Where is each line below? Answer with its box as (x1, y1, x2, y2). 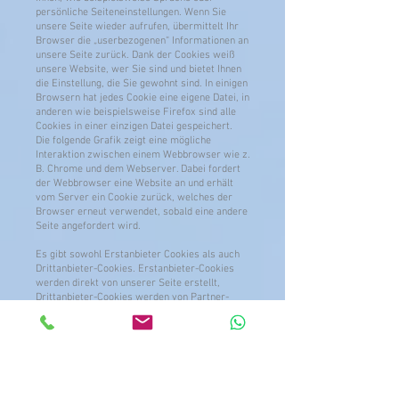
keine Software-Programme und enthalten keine (36, 377, 252, 389)
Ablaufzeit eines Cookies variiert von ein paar (36, 348, 240, 361)
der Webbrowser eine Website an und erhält (36, 177, 233, 190)
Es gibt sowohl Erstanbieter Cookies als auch (36, 248, 240, 261)
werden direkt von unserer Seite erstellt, (36, 277, 220, 289)
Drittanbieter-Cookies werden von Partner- (36, 291, 229, 304)
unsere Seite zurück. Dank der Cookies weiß (36, 49, 234, 61)
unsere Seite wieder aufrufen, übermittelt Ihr (36, 20, 239, 33)
